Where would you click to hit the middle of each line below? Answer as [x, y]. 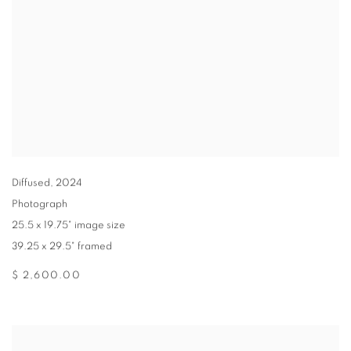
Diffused [31, 183]
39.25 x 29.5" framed [62, 247]
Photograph [40, 204]
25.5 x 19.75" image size [69, 226]
